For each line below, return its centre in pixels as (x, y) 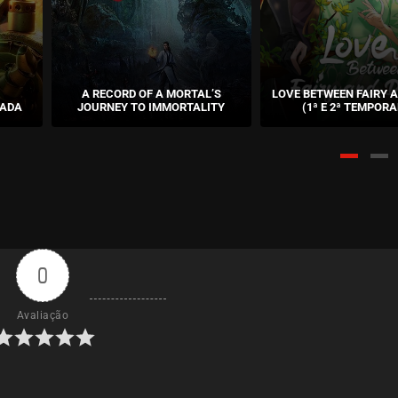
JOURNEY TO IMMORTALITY (151, 107)
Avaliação (43, 315)
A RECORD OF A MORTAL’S (151, 93)
